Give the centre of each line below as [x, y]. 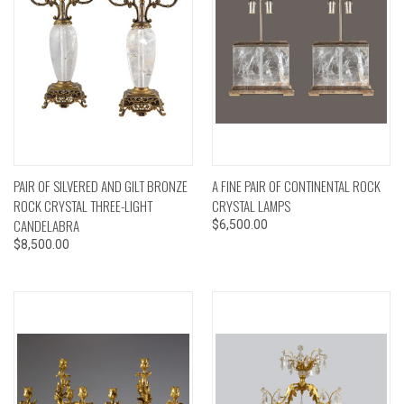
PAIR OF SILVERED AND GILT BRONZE [101, 185]
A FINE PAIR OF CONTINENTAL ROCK [296, 185]
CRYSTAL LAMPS [251, 205]
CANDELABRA [46, 225]
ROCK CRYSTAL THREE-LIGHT [83, 205]
